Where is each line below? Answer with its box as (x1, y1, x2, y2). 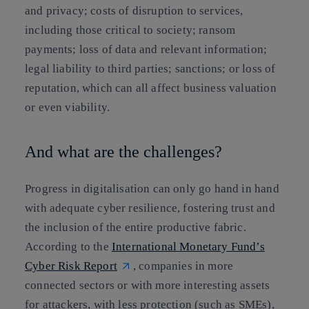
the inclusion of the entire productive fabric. (25, 221, 246, 235)
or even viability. (25, 100, 110, 114)
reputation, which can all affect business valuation (25, 81, 277, 94)
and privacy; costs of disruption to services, (25, 3, 243, 17)
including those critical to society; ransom (25, 23, 236, 37)
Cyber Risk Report (25, 259, 117, 273)
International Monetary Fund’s (111, 240, 265, 254)
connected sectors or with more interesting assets (25, 279, 270, 292)
